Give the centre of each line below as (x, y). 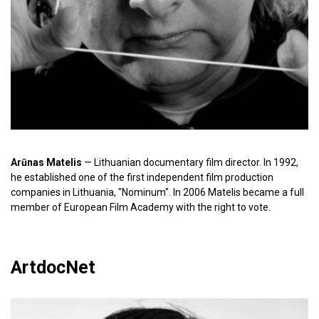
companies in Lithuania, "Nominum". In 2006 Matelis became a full (157, 192)
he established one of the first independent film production (142, 177)
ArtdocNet (53, 267)
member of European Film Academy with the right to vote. (141, 207)
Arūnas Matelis (46, 162)
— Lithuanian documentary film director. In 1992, (190, 162)
